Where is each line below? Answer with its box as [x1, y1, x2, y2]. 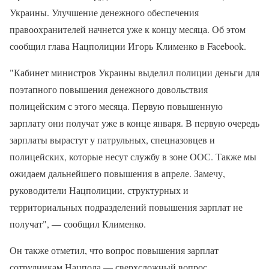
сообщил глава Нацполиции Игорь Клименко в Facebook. [10, 40, 246, 53]
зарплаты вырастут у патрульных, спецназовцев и [10, 133, 215, 147]
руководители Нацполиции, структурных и [10, 184, 189, 197]
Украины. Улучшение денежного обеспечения [10, 6, 199, 19]
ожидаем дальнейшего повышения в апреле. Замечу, [10, 167, 225, 180]
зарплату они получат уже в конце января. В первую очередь [10, 116, 259, 130]
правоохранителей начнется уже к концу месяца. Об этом [10, 23, 246, 36]
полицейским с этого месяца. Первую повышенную [10, 100, 223, 113]
